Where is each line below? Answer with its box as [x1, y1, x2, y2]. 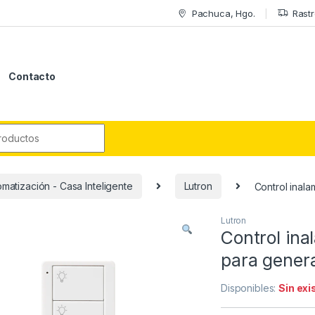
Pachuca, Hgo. [191, 7, 255, 19]
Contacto [8, 70, 56, 82]
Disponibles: [221, 282, 279, 295]
